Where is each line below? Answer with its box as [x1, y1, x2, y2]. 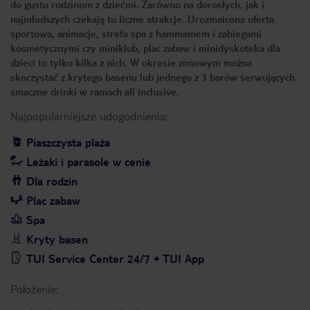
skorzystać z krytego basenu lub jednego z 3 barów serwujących [10, 71, 295, 83]
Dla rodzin [26, 174, 77, 188]
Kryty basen [26, 232, 88, 246]
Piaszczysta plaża [26, 135, 110, 149]
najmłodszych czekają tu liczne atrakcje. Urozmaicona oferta [10, 12, 274, 25]
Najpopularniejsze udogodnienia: [10, 109, 167, 123]
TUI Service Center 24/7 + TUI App [26, 251, 204, 266]
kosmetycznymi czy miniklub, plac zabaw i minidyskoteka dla [10, 42, 280, 54]
